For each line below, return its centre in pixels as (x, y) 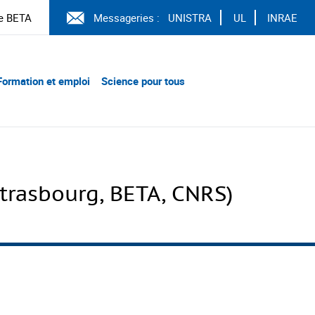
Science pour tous (143, 81)
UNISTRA (190, 18)
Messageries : (126, 18)
